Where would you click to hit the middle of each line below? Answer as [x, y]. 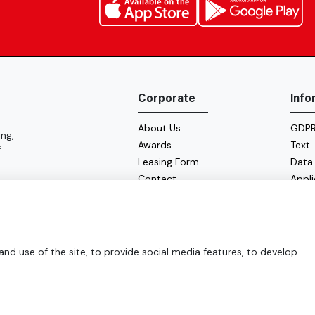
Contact [157, 179]
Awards [154, 145]
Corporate [166, 98]
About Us [159, 128]
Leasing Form [168, 162]
